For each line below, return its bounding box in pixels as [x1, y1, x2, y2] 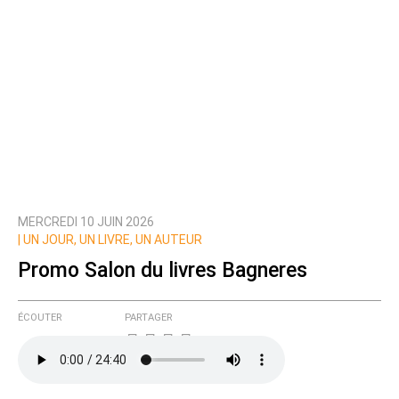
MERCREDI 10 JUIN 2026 [18, 215, 154, 230]
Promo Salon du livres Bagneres [18, 257, 307, 282]
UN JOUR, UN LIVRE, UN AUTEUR [20, 232, 202, 248]
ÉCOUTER [18, 312, 61, 324]
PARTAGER [125, 312, 172, 324]
